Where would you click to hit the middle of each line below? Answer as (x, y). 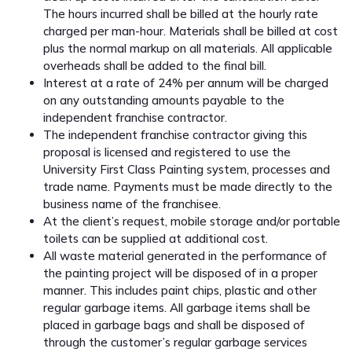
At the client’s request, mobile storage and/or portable (192, 221)
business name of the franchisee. (132, 203)
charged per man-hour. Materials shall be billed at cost (191, 31)
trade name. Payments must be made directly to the (188, 186)
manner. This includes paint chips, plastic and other (180, 290)
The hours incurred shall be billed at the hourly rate (181, 13)
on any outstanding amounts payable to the (164, 100)
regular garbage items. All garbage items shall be (177, 307)
